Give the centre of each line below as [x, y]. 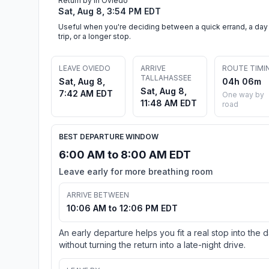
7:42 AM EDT [86, 93]
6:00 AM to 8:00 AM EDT [125, 154]
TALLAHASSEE [166, 77]
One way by [243, 94]
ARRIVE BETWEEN [98, 195]
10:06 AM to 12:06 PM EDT [122, 208]
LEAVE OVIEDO [85, 68]
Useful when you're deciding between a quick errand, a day [163, 26]
